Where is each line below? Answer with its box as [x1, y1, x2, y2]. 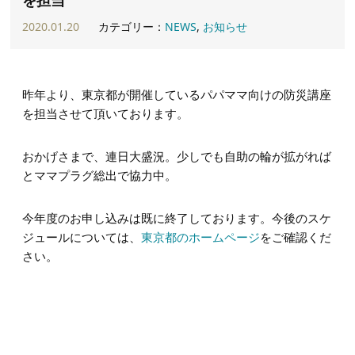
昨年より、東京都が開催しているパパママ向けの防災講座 [22, 86, 332, 102]
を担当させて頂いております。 [22, 105, 189, 121]
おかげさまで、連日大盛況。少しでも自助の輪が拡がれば [22, 147, 332, 164]
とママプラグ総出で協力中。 [22, 166, 177, 183]
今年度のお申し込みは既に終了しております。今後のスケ [22, 209, 332, 226]
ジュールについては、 [22, 228, 142, 245]
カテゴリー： [98, 18, 166, 34]
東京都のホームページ [141, 228, 261, 245]
